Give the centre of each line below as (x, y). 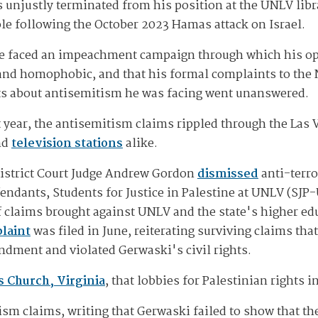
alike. (140, 144)
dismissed (228, 175)
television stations (67, 144)
